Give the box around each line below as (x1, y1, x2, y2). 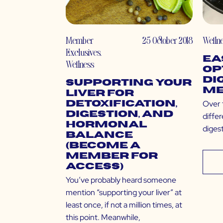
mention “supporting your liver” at (66, 187, 182, 198)
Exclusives (66, 46, 100, 59)
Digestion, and (66, 110, 173, 119)
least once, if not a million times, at (66, 200, 182, 211)
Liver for (66, 89, 134, 99)
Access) (66, 162, 123, 172)
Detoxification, (66, 99, 177, 109)
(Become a (66, 141, 140, 151)
